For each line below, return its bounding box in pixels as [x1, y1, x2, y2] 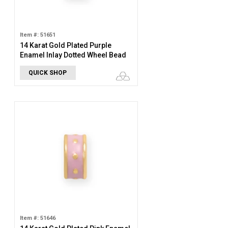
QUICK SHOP [28, 69, 67, 76]
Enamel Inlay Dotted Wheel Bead [19, 51, 126, 59]
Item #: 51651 [19, 32, 55, 38]
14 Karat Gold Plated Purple [19, 41, 111, 49]
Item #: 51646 [19, 215, 55, 221]
